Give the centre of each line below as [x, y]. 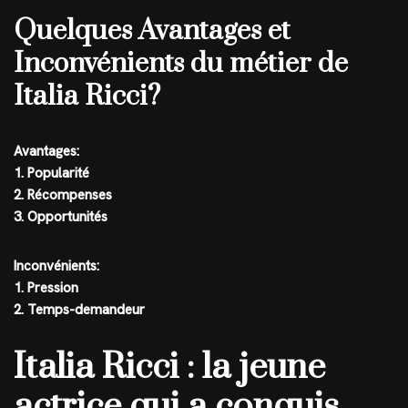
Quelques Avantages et [152, 31]
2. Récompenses [63, 194]
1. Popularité [51, 173]
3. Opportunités [61, 216]
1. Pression [46, 287]
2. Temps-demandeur [79, 309]
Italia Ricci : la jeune [169, 367]
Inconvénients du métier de [181, 63]
